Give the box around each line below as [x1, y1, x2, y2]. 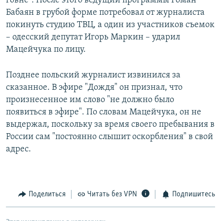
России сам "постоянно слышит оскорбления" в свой [6, 132, 213, 142]
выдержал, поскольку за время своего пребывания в [6, 120, 215, 130]
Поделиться [28, 190, 66, 199]
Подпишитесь [172, 190, 215, 199]
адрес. [6, 145, 31, 154]
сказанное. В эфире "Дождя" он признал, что [6, 83, 183, 93]
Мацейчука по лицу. [6, 45, 86, 55]
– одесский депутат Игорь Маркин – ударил [6, 33, 180, 42]
